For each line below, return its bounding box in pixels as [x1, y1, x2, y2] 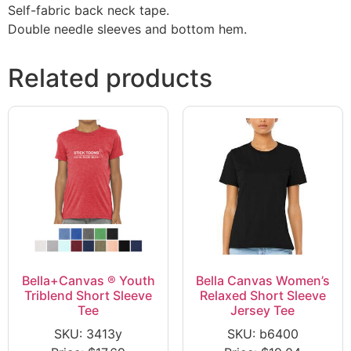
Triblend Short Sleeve [24, 287, 153, 303]
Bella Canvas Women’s [195, 272, 330, 288]
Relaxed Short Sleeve [199, 287, 326, 303]
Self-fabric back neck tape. [8, 2, 169, 19]
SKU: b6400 [226, 325, 299, 342]
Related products [8, 63, 212, 94]
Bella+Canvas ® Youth [21, 272, 155, 288]
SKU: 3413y [54, 325, 123, 342]
